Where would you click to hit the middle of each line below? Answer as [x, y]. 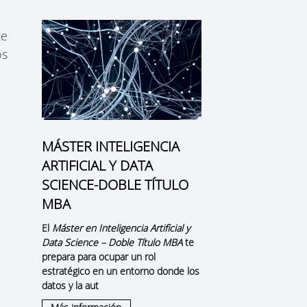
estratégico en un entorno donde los [120, 271]
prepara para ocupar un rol [98, 256]
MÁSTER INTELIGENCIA [110, 146]
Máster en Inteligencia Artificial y [121, 228]
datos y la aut [70, 285]
